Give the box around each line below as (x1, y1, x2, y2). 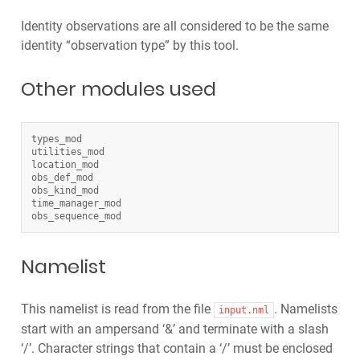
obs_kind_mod (31, 184, 99, 196)
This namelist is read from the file (20, 301, 214, 317)
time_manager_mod (31, 197, 121, 209)
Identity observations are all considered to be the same (20, 18, 329, 34)
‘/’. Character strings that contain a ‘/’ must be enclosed (20, 340, 333, 356)
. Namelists (273, 301, 337, 317)
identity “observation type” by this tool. (20, 37, 239, 53)
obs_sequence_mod (31, 210, 121, 222)
